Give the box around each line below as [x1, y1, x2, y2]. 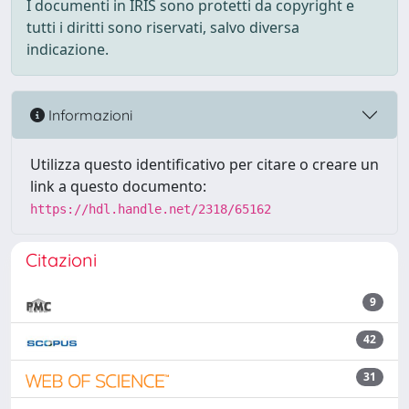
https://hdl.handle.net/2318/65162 [30, 202, 271, 216]
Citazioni [26, 248, 97, 271]
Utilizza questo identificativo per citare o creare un [30, 154, 379, 174]
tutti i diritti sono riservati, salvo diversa [26, 17, 299, 37]
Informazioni [45, 105, 132, 124]
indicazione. [26, 39, 109, 59]
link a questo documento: [30, 176, 206, 196]
